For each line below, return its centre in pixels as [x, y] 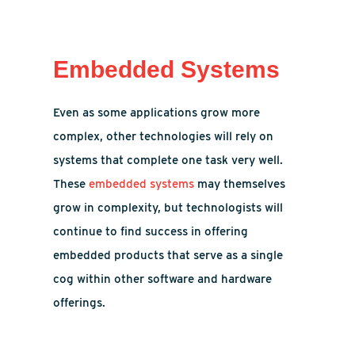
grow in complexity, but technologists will [168, 208]
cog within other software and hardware [163, 279]
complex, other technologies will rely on [164, 136]
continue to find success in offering [151, 231]
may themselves [240, 184]
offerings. [80, 303]
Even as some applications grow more [157, 113]
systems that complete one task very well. [168, 160]
